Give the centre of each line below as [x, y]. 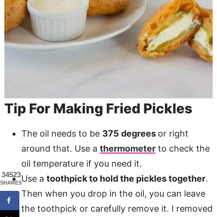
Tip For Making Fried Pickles [98, 108]
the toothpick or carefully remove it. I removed [117, 208]
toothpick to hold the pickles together [126, 178]
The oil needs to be [62, 133]
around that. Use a [60, 148]
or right [173, 133]
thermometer [127, 148]
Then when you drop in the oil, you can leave [113, 193]
